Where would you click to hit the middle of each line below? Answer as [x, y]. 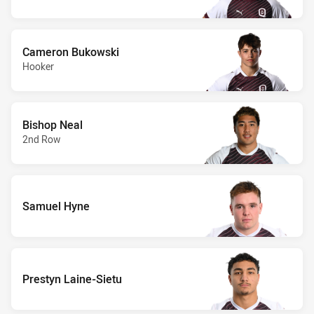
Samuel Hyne [56, 206]
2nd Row [41, 139]
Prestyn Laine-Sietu [72, 279]
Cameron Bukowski [71, 52]
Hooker [38, 66]
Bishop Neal [53, 124]
